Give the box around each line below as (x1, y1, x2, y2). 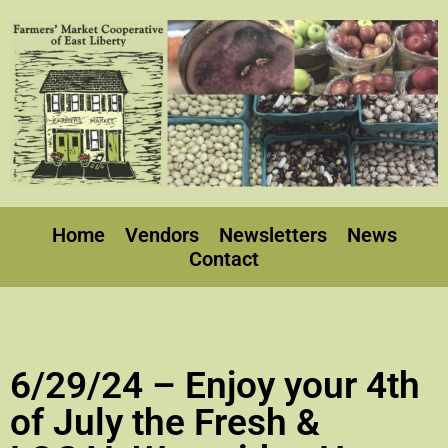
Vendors (124, 222, 199, 247)
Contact (189, 246, 259, 271)
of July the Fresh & (10, 400, 320, 444)
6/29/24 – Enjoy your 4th (10, 363, 420, 407)
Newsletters (218, 222, 327, 247)
